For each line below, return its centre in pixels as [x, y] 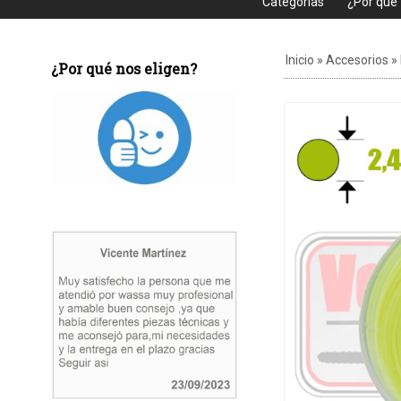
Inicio [299, 60]
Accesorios [357, 60]
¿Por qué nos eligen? [124, 68]
